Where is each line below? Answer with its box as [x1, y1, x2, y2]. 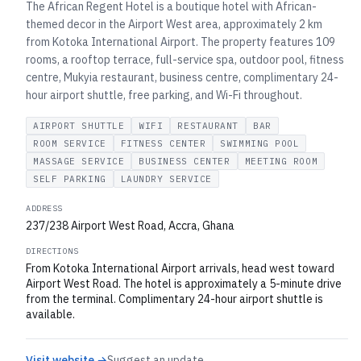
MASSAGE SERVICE [33, 156, 125, 167]
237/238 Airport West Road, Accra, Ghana [26, 218, 234, 233]
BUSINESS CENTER [139, 156, 230, 167]
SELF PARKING [33, 173, 106, 185]
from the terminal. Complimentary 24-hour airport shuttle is [26, 292, 323, 306]
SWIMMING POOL [220, 138, 300, 149]
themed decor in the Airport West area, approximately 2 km [26, 17, 322, 31]
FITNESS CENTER [120, 138, 206, 149]
